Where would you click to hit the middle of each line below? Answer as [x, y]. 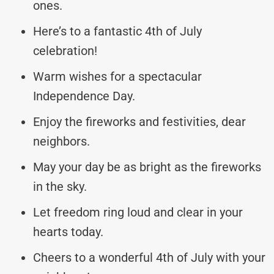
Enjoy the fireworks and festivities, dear [139, 121]
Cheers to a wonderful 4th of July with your [149, 257]
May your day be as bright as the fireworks [147, 167]
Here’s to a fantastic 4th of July [117, 31]
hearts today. [68, 231]
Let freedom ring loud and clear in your [138, 212]
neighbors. [61, 141]
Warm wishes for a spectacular [117, 76]
